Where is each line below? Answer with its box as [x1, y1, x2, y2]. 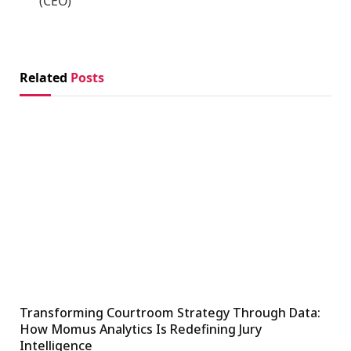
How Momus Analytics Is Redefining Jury [20, 320, 262, 338]
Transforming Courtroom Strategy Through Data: [20, 303, 320, 321]
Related [20, 68, 71, 86]
